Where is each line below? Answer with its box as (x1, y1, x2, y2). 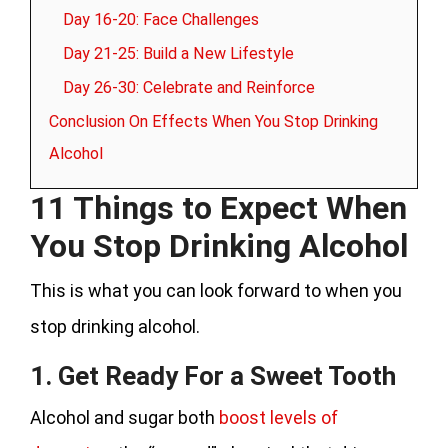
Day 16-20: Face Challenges (63, 9, 259, 29)
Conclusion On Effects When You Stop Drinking (49, 111, 378, 131)
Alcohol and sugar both (30, 406, 219, 428)
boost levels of (219, 406, 338, 428)
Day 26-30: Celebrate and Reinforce (63, 77, 315, 97)
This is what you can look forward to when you (30, 279, 402, 301)
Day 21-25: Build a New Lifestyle (63, 43, 294, 63)
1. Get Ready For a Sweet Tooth (30, 360, 396, 391)
